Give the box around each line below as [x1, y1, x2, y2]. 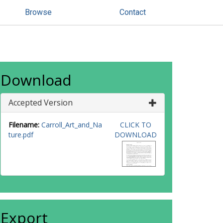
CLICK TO [119, 120, 151, 129]
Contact [119, 7, 146, 17]
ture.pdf [8, 130, 33, 139]
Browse [25, 7, 52, 17]
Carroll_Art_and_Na [41, 120, 102, 129]
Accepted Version [8, 97, 73, 108]
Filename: [8, 120, 39, 129]
